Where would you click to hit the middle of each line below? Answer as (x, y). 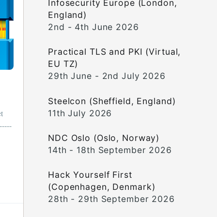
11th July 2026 (80, 113)
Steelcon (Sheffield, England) (112, 101)
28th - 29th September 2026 (111, 199)
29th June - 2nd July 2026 (107, 76)
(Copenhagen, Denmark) (102, 187)
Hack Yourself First (90, 175)
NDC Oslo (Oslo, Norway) (104, 138)
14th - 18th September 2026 (110, 150)
